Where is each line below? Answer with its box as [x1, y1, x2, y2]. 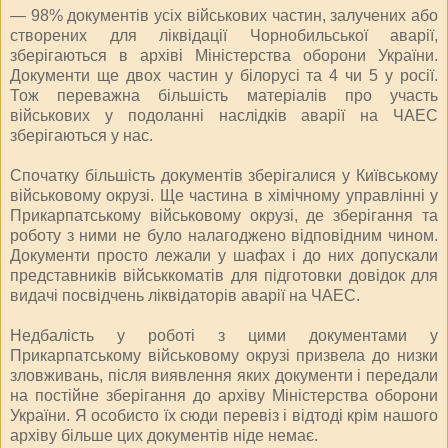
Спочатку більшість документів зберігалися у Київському [10, 166, 438, 184]
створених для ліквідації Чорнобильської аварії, [10, 26, 438, 44]
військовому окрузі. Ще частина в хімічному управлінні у [10, 186, 438, 204]
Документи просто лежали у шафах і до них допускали [10, 246, 438, 264]
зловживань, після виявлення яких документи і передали [10, 366, 438, 384]
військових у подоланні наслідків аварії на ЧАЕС [10, 106, 438, 124]
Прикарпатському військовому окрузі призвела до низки [10, 346, 438, 364]
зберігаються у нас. [10, 126, 153, 144]
